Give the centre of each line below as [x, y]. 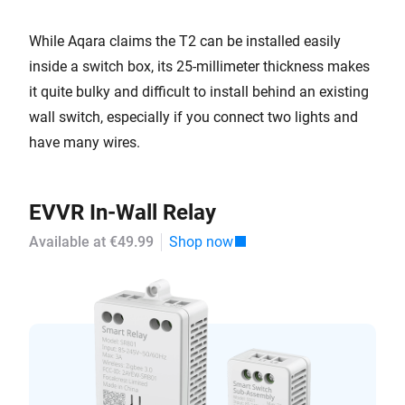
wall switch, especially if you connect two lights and [193, 117]
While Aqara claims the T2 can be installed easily [185, 41]
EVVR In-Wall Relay [122, 212]
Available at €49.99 [91, 242]
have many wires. [85, 142]
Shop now [201, 242]
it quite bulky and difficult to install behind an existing [199, 92]
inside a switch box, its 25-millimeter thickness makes [199, 66]
